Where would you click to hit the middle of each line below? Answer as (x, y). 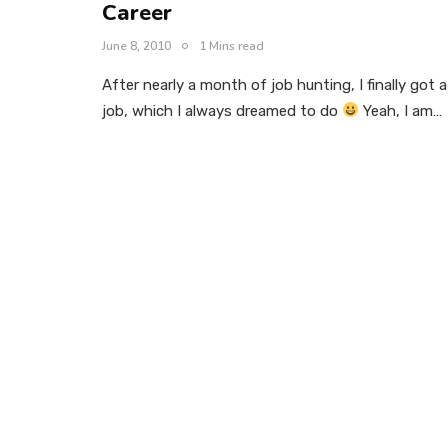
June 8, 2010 (136, 45)
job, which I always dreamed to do (222, 110)
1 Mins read (231, 45)
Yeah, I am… (401, 110)
